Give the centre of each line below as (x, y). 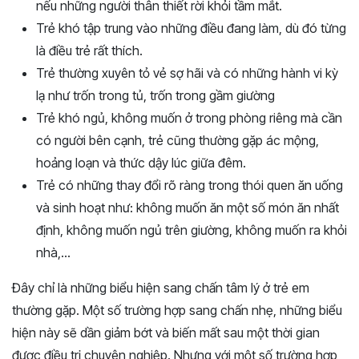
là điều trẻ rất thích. (89, 50)
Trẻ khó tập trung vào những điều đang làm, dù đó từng (191, 28)
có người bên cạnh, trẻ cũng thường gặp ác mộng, (177, 140)
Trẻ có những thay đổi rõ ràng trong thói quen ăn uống (190, 185)
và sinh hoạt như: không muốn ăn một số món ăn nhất (188, 207)
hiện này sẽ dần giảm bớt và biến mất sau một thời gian (166, 332)
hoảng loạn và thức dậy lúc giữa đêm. (141, 162)
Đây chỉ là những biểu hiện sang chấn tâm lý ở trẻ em (161, 287)
